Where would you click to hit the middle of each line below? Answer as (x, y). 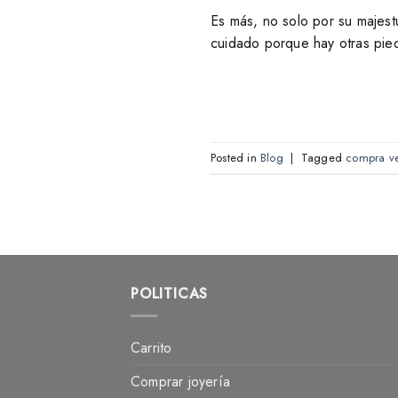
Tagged (323, 157)
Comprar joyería (180, 381)
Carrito (151, 347)
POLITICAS (170, 294)
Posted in (236, 157)
